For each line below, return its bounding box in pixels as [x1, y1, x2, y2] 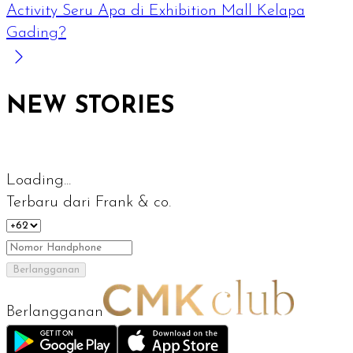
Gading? [6, 24, 66, 41]
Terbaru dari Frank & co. [6, 194, 171, 210]
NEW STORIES [6, 94, 174, 119]
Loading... [6, 172, 71, 188]
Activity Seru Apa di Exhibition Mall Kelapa [6, 2, 305, 19]
